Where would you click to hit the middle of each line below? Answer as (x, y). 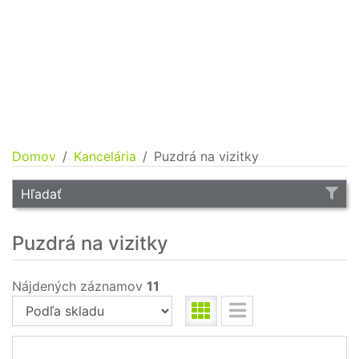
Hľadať (41, 194)
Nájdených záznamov (79, 286)
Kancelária (105, 156)
